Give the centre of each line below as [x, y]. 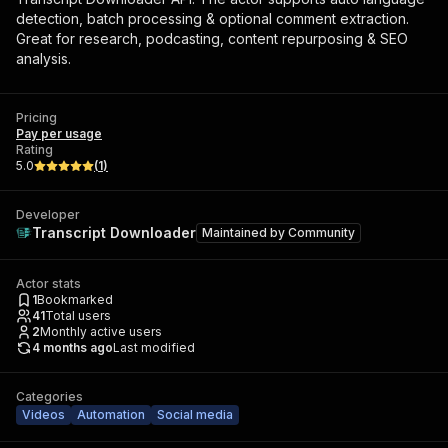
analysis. [43, 58]
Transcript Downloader [114, 232]
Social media [195, 414]
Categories [49, 396]
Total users [78, 315]
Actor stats [48, 283]
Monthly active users [101, 331]
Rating [34, 149]
